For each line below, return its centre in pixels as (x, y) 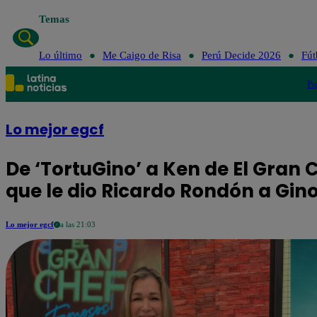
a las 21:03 (78, 224)
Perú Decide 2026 (241, 55)
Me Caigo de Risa (142, 55)
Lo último (60, 55)
